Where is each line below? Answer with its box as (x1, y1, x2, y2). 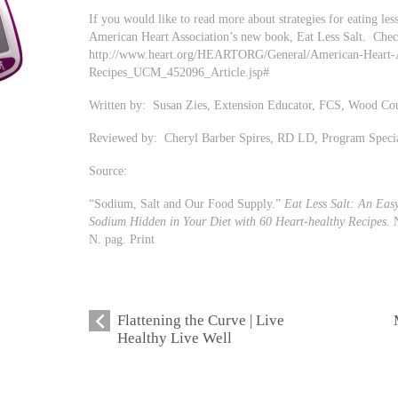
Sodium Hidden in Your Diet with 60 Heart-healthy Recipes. (89, 213, 391, 228)
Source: (89, 163, 128, 178)
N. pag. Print (89, 231, 155, 246)
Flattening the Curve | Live (117, 311, 285, 329)
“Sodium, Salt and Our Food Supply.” (89, 195, 285, 211)
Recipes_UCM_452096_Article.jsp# (89, 65, 270, 80)
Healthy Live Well (117, 329, 233, 346)
